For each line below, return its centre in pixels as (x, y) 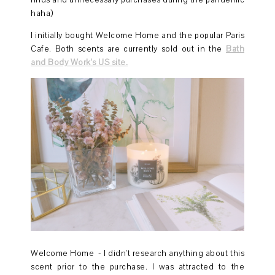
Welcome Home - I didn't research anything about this (137, 253)
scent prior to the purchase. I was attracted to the (137, 267)
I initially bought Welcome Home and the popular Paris (137, 36)
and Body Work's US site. (79, 63)
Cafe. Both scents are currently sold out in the (128, 49)
